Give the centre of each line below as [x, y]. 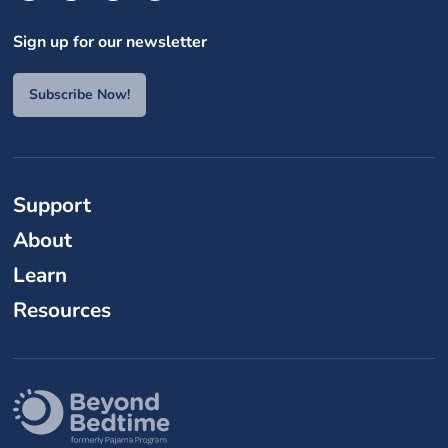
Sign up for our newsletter [110, 41]
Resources [62, 309]
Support [52, 204]
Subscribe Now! [80, 94]
